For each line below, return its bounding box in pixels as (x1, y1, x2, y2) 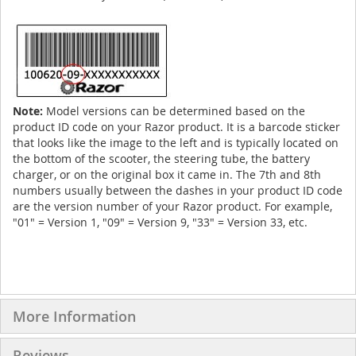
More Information (13, 307, 136, 326)
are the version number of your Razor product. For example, (13, 199, 332, 214)
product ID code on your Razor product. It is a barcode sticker (13, 119, 340, 134)
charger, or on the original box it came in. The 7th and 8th (13, 167, 321, 182)
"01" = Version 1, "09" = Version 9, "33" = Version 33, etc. (13, 215, 308, 230)
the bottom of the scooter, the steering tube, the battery (13, 151, 310, 166)
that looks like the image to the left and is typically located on (13, 135, 339, 150)
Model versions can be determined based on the (43, 103, 305, 118)
